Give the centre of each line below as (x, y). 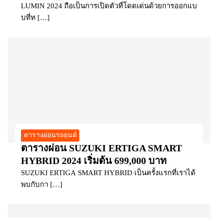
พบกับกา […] (42, 184)
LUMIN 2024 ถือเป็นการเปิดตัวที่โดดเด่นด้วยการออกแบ (109, 6)
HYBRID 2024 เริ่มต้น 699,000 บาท (94, 160)
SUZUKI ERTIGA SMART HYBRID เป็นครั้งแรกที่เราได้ (108, 173)
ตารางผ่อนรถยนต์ (50, 135)
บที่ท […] (35, 17)
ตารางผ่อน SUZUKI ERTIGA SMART (101, 148)
